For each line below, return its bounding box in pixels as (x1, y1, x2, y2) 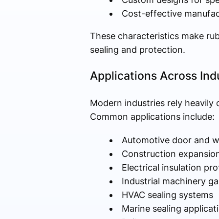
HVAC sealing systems (121, 190, 213, 200)
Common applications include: (89, 111, 215, 122)
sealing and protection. (89, 44, 185, 55)
